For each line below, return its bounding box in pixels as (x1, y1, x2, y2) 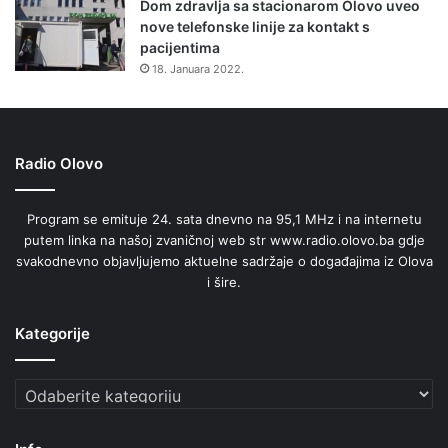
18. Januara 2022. (152, 61, 244, 76)
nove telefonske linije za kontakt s (140, 17, 370, 35)
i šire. (207, 273, 241, 290)
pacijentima (140, 38, 220, 56)
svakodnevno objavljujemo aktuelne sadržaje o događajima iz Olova (15, 252, 433, 269)
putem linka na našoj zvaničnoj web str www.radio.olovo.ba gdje (23, 231, 425, 248)
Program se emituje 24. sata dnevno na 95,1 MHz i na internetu (26, 210, 422, 227)
